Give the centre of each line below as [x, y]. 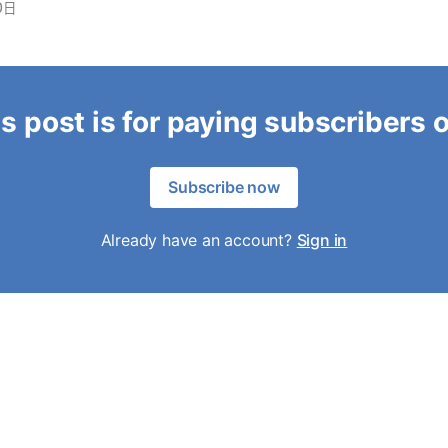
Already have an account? [198, 240]
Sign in [322, 240]
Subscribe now [224, 187]
